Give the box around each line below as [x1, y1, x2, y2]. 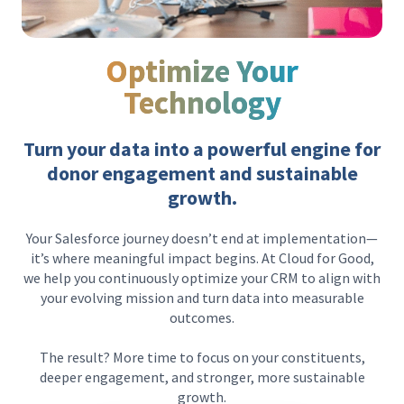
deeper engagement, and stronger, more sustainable [39, 368, 365, 387]
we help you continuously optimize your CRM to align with [23, 269, 381, 288]
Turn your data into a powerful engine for [23, 136, 381, 162]
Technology [123, 83, 281, 124]
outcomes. [170, 308, 234, 327]
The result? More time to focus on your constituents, [39, 348, 365, 367]
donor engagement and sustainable [46, 161, 358, 187]
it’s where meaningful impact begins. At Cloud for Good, [30, 249, 374, 268]
